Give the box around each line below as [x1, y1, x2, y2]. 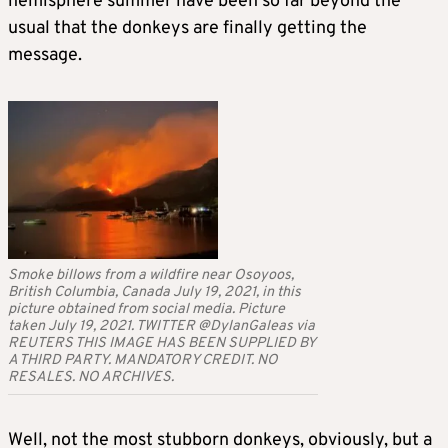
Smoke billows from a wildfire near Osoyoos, [8, 265, 294, 285]
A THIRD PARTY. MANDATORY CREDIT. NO [8, 350, 278, 370]
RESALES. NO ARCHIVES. [8, 367, 174, 387]
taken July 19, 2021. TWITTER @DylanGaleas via [8, 316, 315, 336]
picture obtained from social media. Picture [8, 299, 285, 319]
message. [8, 44, 82, 68]
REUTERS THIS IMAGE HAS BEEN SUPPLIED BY [8, 333, 316, 353]
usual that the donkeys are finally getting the [8, 17, 367, 41]
